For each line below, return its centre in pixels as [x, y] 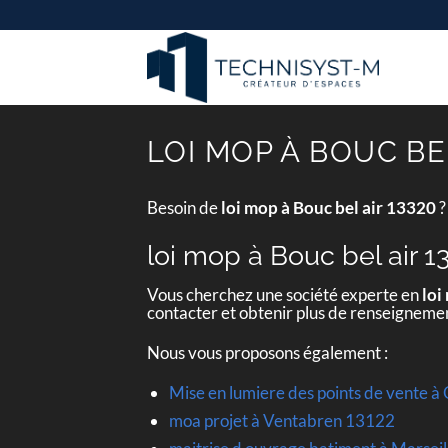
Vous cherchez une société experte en [284, 295]
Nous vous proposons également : [267, 353]
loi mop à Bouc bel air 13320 [328, 207]
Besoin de [184, 207]
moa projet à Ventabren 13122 [281, 420]
